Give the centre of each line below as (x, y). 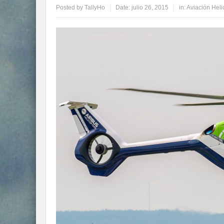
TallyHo (95, 7)
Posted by (70, 7)
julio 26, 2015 (150, 7)
